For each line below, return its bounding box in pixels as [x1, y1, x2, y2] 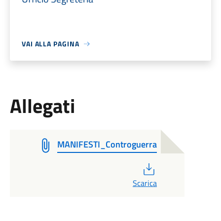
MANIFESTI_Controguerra [57, 138, 157, 151]
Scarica [132, 177, 157, 189]
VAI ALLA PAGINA [21, 38, 79, 49]
